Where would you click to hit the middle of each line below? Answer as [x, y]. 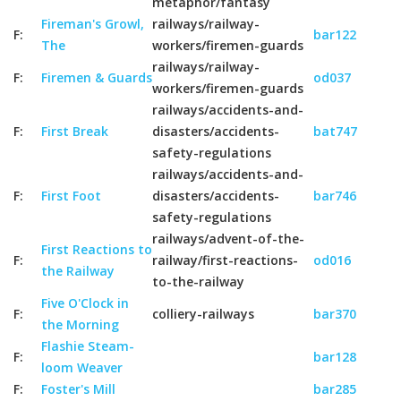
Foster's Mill [78, 389]
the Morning [80, 324]
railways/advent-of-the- [228, 239]
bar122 [335, 34]
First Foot [71, 196]
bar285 [335, 389]
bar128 [335, 357]
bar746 [335, 196]
